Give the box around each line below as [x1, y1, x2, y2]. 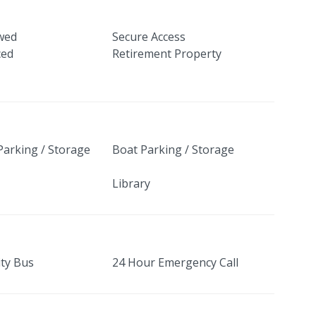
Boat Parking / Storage [111, 142, 234, 158]
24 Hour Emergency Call [111, 255, 238, 271]
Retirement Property [111, 46, 221, 62]
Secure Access [111, 29, 186, 45]
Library [111, 176, 150, 192]
